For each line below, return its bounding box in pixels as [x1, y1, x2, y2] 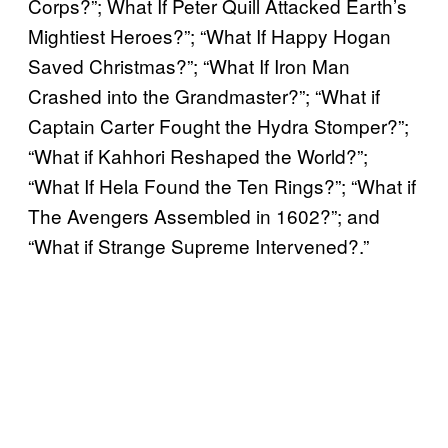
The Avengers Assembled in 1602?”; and [28, 202, 380, 230]
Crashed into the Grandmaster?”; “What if [28, 82, 380, 110]
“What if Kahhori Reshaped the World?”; [28, 142, 368, 170]
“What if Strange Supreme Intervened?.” [28, 232, 369, 260]
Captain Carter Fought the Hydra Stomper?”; [28, 112, 409, 140]
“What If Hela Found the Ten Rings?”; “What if [28, 172, 416, 200]
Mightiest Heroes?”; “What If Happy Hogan [28, 22, 391, 50]
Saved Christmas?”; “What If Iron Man [28, 52, 350, 80]
